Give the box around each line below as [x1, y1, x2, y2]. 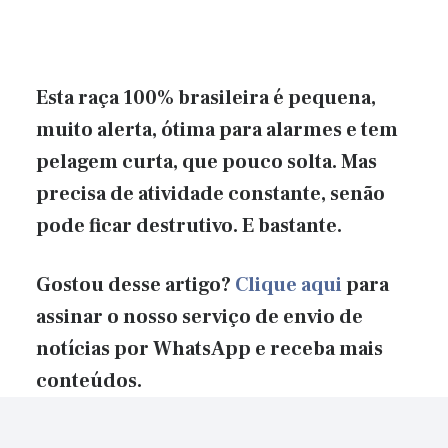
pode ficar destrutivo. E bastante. [36, 213, 342, 240]
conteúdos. [36, 368, 142, 395]
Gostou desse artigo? [36, 272, 235, 299]
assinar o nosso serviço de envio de [36, 304, 363, 331]
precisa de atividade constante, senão [36, 181, 385, 208]
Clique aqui [235, 272, 342, 299]
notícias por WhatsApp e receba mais [36, 336, 383, 363]
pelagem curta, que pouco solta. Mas [36, 149, 377, 176]
